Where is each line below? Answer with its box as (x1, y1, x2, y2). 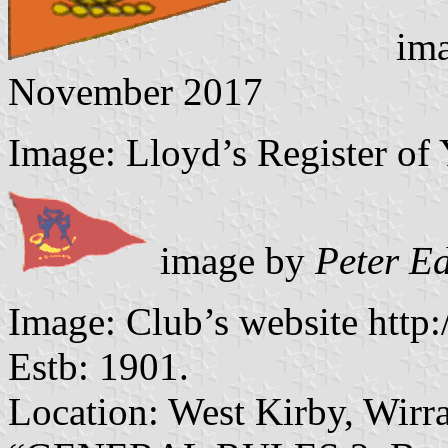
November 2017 (8, 69, 263, 113)
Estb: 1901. (8, 344, 189, 388)
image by (150, 238, 315, 282)
